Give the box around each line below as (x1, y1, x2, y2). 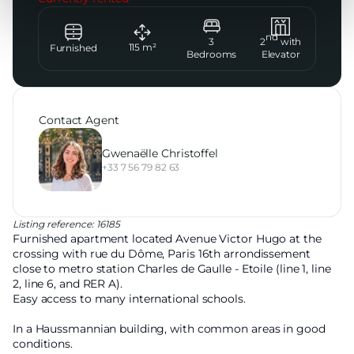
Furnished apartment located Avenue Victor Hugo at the (13, 232, 322, 247)
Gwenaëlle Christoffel (102, 145, 218, 160)
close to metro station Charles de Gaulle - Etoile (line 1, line (13, 262, 331, 277)
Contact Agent (39, 113, 119, 128)
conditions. (13, 337, 73, 352)
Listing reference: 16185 (13, 218, 120, 231)
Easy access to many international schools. (13, 292, 246, 307)
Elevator (261, 48, 300, 61)
